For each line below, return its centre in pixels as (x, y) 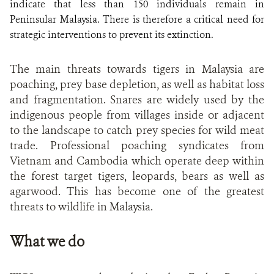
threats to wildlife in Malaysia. (81, 207)
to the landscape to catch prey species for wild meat (137, 130)
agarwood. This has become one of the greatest (137, 191)
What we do (47, 242)
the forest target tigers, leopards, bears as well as (137, 176)
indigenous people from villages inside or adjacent (137, 115)
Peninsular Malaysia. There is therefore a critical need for (137, 19)
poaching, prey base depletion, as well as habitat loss (137, 84)
